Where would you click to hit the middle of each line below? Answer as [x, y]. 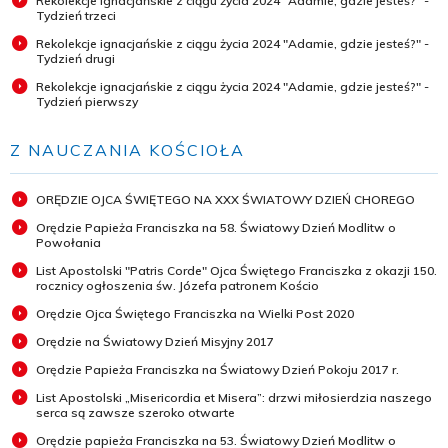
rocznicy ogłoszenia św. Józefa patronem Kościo [177, 286]
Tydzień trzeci [76, 16]
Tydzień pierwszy [87, 102]
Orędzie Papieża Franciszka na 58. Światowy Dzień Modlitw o [216, 228]
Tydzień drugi [75, 59]
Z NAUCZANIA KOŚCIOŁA [127, 150]
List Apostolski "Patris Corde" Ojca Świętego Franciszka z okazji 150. [236, 271]
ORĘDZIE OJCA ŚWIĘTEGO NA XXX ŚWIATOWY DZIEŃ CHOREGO [225, 200]
